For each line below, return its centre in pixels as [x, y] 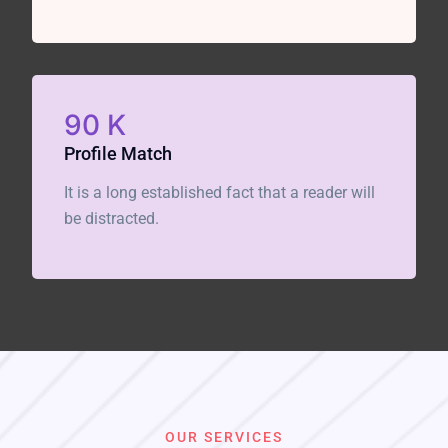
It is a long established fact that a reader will [219, 192]
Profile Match [118, 154]
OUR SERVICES [224, 437]
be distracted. [111, 218]
